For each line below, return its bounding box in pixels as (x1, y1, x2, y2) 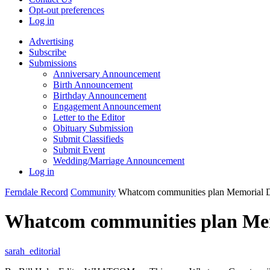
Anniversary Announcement (53, 69, 160, 79)
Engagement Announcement (53, 101, 161, 111)
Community (71, 187, 116, 197)
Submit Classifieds (53, 134, 124, 144)
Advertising (29, 36, 74, 46)
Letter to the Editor (53, 112, 125, 122)
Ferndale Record (5, 187, 68, 197)
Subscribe (29, 47, 66, 57)
